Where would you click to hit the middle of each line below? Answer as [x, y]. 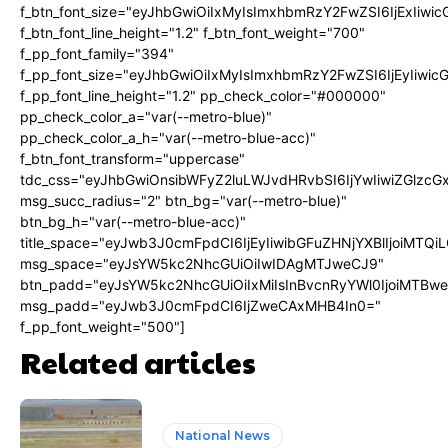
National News [223, 435]
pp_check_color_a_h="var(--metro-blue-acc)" [168, 137]
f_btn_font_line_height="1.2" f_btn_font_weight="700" [192, 32]
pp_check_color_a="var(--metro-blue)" [146, 116]
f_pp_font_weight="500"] [102, 326]
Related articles [138, 361]
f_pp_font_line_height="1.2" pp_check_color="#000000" [203, 95]
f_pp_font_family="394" [97, 53]
